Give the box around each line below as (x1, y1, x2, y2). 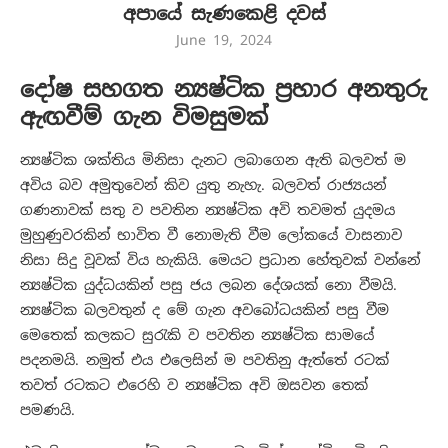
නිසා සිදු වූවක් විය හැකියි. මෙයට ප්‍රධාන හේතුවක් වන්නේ (20, 251, 420, 270)
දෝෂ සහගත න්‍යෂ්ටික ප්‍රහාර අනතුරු (20, 75, 427, 104)
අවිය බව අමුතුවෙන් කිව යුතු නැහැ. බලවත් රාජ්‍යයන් (20, 176, 386, 195)
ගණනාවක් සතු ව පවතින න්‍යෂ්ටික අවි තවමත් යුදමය (20, 201, 395, 220)
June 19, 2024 (176, 31, 272, 50)
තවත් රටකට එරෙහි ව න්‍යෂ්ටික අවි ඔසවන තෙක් (20, 376, 368, 395)
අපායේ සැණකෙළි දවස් (122, 2, 326, 26)
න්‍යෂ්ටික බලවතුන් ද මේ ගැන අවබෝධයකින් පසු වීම (20, 301, 389, 320)
